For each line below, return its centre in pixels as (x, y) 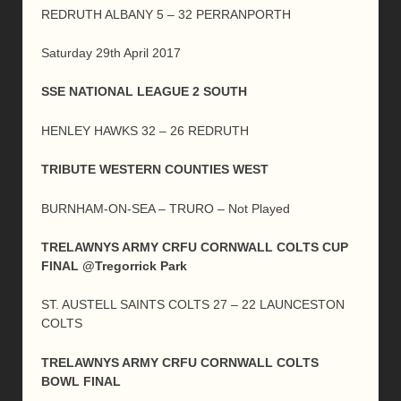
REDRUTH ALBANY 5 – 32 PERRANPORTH (166, 14)
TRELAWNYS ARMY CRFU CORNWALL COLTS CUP (195, 247)
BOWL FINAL (81, 381)
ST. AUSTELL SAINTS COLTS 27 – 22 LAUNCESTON (193, 305)
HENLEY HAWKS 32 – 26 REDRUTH (145, 130)
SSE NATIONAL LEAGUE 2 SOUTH (144, 92)
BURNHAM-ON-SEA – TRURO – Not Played (166, 208)
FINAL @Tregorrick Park (114, 265)
